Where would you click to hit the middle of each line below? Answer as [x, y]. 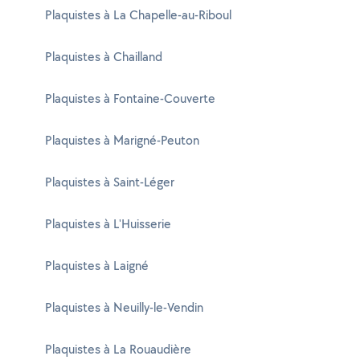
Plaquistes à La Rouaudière [118, 349]
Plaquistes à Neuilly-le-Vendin [124, 307]
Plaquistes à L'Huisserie [108, 224]
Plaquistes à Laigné [97, 266]
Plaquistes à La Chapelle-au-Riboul [138, 15]
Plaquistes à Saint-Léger [110, 182]
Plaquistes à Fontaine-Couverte [130, 98]
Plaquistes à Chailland [104, 57]
